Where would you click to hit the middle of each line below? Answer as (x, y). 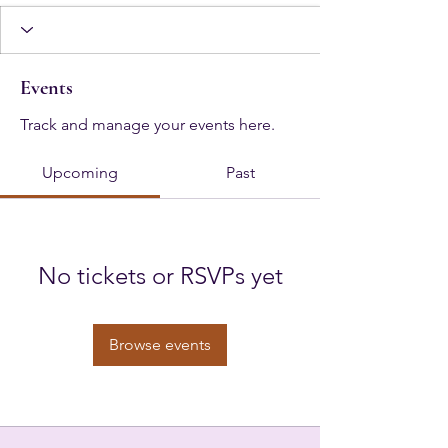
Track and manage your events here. (147, 124)
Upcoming (80, 172)
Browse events (160, 344)
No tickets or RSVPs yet (160, 275)
